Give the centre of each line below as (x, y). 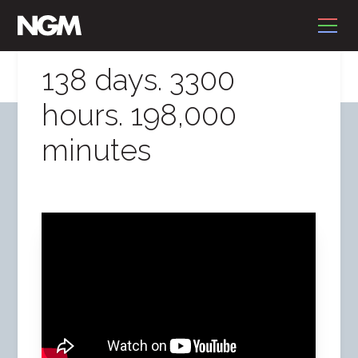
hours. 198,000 (139, 115)
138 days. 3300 (139, 80)
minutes (97, 150)
